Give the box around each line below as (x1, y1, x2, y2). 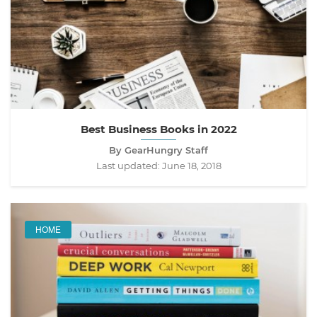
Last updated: (96, 159, 162, 171)
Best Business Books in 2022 (80, 122, 237, 136)
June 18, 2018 (161, 159, 221, 171)
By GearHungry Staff (109, 144, 208, 156)
